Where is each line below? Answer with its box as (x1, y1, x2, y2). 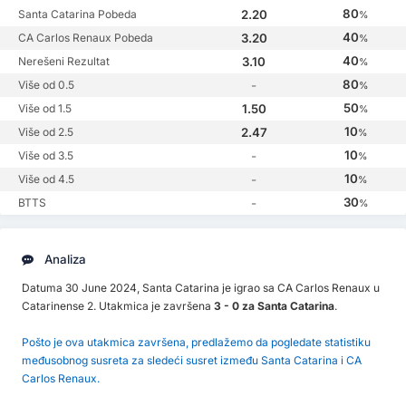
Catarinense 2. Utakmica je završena (22, 299, 214, 314)
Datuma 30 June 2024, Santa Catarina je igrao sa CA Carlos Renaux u (22, 281, 380, 295)
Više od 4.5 (18, 172, 74, 187)
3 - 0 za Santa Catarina (214, 299, 334, 314)
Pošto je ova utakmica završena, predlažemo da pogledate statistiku (22, 335, 371, 350)
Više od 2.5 (18, 125, 73, 140)
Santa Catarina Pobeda (18, 7, 137, 22)
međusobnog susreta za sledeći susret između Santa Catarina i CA (22, 353, 362, 368)
